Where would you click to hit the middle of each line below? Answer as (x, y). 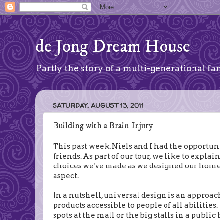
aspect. (66, 176)
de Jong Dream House (113, 46)
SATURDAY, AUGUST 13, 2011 (98, 105)
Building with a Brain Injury (103, 126)
